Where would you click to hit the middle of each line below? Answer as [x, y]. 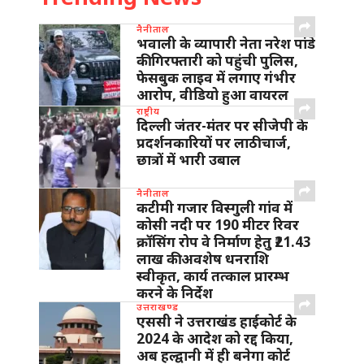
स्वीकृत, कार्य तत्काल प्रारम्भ [213, 276]
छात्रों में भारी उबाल [188, 160]
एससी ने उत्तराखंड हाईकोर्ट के [217, 321]
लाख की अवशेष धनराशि [203, 259]
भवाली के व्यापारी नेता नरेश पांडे [226, 43]
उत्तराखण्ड [158, 306]
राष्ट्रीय [148, 110]
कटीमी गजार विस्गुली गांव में [214, 208]
